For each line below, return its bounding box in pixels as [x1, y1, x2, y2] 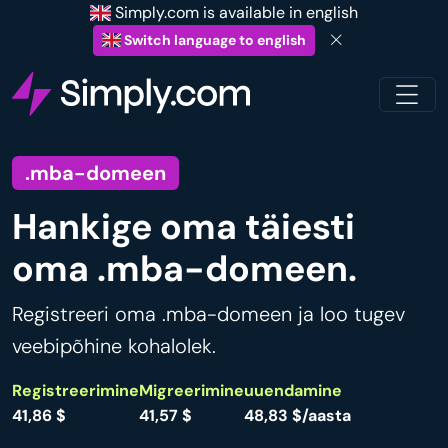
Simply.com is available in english [111, 2, 359, 23]
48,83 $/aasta [244, 405, 351, 427]
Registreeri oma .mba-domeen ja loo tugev [12, 301, 405, 328]
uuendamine [244, 380, 342, 402]
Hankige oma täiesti [12, 204, 355, 251]
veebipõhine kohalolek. [12, 333, 216, 360]
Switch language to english [121, 31, 307, 49]
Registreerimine [12, 380, 139, 402]
